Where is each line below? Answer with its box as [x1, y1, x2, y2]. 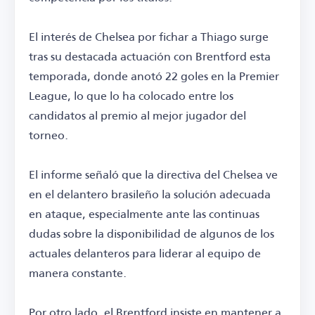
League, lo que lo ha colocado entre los [29, 84, 233, 107]
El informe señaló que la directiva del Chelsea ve [29, 163, 278, 186]
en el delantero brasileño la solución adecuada [29, 183, 271, 205]
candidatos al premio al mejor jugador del [29, 104, 246, 127]
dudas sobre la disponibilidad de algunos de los [29, 222, 274, 245]
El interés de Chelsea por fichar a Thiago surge [29, 25, 269, 48]
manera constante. [29, 262, 127, 284]
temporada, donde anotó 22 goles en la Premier [29, 65, 279, 87]
